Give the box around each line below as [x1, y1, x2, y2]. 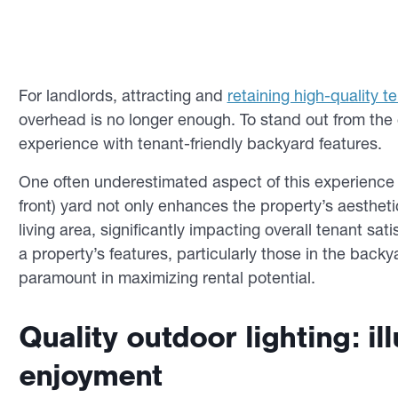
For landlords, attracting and [18, 85, 227, 106]
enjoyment [18, 357, 163, 394]
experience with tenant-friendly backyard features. [18, 133, 386, 154]
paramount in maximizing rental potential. [18, 267, 315, 288]
